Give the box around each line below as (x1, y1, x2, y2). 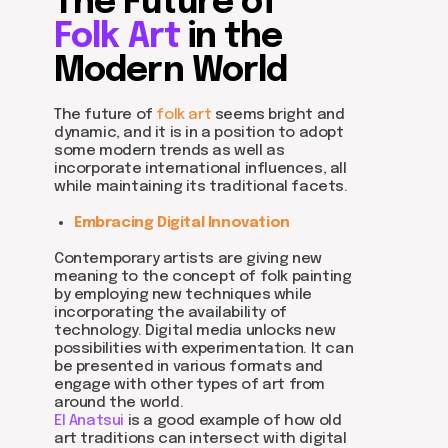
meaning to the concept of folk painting (54, 269, 352, 285)
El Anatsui (54, 413, 124, 429)
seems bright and (211, 107, 345, 123)
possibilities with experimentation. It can (54, 341, 354, 357)
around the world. (54, 395, 184, 411)
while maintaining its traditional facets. (54, 179, 348, 195)
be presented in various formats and (54, 359, 324, 375)
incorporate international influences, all (54, 161, 347, 177)
